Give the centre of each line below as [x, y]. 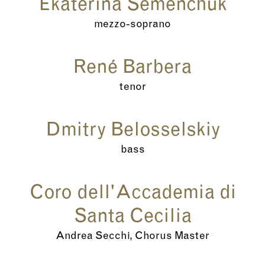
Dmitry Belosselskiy [132, 131]
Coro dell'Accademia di [132, 194]
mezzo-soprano [132, 25]
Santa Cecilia [132, 217]
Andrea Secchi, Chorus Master [132, 237]
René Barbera [132, 68]
